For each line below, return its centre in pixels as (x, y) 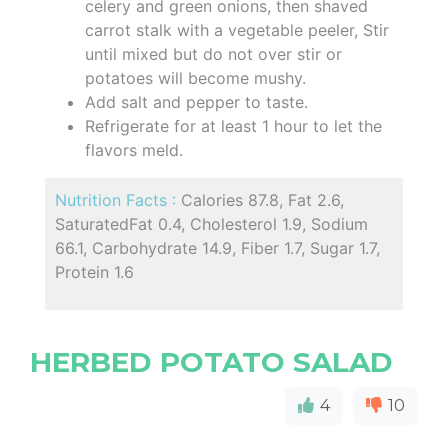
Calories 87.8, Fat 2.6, (262, 200)
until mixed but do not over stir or (213, 54)
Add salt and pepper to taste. (196, 102)
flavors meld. (134, 150)
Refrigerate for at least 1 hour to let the (233, 126)
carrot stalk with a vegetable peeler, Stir (237, 30)
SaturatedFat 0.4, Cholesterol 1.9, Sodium (211, 224)
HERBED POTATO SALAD (211, 362)
